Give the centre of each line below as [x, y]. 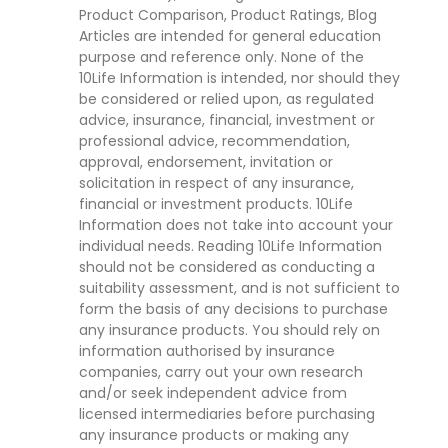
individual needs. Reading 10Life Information [230, 246]
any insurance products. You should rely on [229, 330]
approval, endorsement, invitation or [205, 162]
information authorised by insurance [206, 351]
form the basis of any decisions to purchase [233, 309]
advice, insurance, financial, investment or [226, 120]
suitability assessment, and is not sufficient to [239, 288]
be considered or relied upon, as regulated [226, 99]
